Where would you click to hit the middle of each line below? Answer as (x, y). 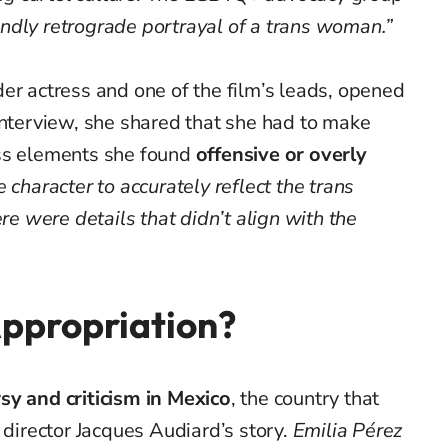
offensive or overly (281, 155)
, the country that (305, 399)
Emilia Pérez (347, 431)
